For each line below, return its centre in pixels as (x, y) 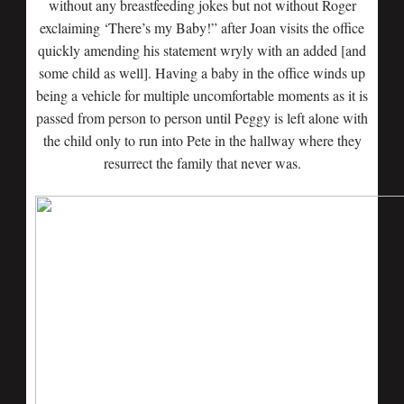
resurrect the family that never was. (202, 163)
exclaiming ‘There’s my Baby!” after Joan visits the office (202, 28)
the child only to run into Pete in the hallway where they (202, 140)
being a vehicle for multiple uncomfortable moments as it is (202, 95)
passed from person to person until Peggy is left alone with (202, 118)
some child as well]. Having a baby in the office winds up (202, 73)
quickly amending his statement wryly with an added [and (202, 50)
